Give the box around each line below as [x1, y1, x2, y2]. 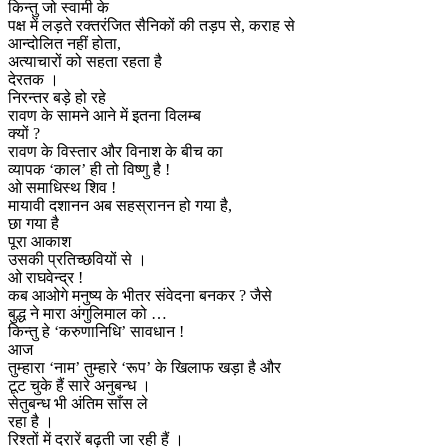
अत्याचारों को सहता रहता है [8, 52, 162, 70]
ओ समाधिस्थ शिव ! [8, 178, 116, 196]
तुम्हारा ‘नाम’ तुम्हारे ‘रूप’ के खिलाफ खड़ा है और [8, 358, 281, 376]
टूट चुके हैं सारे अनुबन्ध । [8, 376, 151, 394]
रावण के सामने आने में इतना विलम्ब [8, 106, 201, 124]
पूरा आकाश [8, 232, 71, 250]
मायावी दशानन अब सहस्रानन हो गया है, [8, 196, 232, 214]
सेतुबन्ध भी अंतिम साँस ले [8, 394, 148, 412]
